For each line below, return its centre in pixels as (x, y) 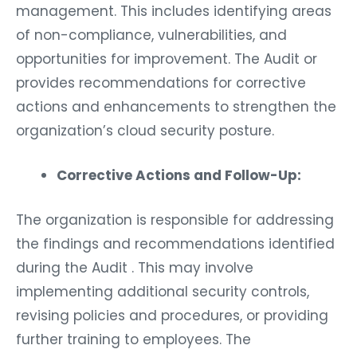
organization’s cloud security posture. (145, 131)
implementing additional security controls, (163, 291)
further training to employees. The (133, 339)
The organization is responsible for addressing (175, 220)
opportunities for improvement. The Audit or (167, 59)
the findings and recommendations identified (175, 243)
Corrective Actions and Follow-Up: (179, 176)
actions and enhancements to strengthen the (176, 107)
